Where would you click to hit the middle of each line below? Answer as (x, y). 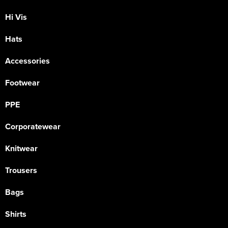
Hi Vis (16, 17)
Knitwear (21, 148)
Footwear (22, 83)
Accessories (27, 61)
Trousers (21, 170)
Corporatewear (33, 126)
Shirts (16, 214)
